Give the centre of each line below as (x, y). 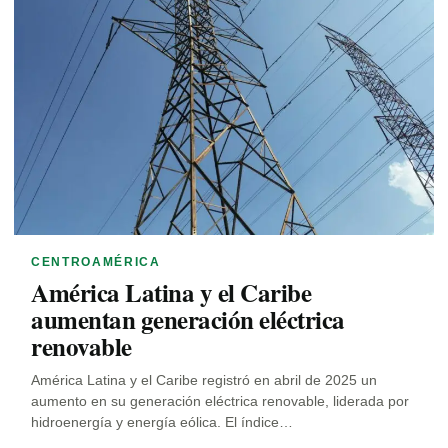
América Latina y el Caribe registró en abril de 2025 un (204, 380)
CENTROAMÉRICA (96, 262)
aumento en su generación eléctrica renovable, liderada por (220, 401)
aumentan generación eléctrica (188, 320)
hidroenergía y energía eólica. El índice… (162, 422)
